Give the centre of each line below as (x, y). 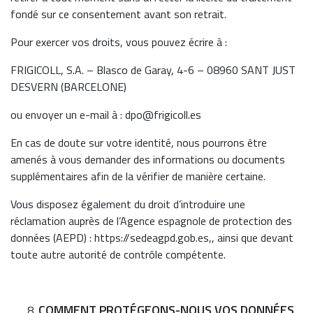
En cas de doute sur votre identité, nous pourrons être (139, 143)
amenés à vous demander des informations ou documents (148, 159)
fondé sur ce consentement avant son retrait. (118, 14)
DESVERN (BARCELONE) (68, 87)
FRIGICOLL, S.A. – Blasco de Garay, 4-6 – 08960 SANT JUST (153, 70)
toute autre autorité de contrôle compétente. (118, 254)
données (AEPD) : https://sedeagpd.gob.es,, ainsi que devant (152, 238)
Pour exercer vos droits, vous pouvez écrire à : (119, 42)
